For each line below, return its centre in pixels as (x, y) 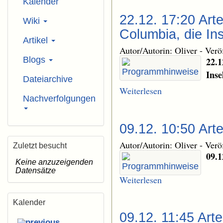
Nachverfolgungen (59, 99)
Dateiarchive (48, 79)
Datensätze (36, 170)
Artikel (37, 40)
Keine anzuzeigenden (54, 162)
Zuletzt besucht (40, 146)
